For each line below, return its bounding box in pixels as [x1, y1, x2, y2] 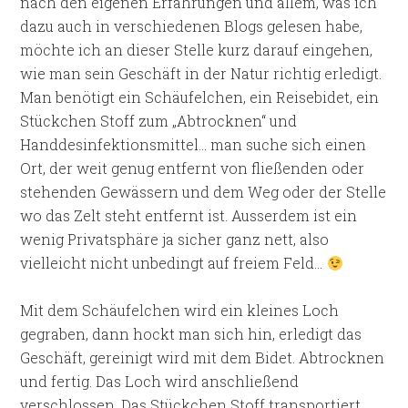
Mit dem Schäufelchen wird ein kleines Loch [20, 301, 340, 320]
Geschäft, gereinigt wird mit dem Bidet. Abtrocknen [20, 348, 385, 367]
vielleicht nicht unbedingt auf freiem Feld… [20, 253, 327, 272]
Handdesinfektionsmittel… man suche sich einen [20, 135, 367, 154]
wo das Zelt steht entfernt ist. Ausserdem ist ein [20, 206, 358, 225]
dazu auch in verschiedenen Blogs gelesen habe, [20, 16, 363, 36]
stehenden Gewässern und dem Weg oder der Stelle [20, 182, 387, 201]
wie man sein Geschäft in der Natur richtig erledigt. [20, 64, 382, 83]
